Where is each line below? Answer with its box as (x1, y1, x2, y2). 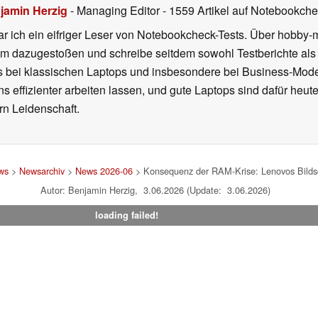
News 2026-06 (75, 164, 133, 178)
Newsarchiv (18, 164, 65, 178)
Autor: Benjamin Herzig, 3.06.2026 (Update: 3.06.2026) (40, 183, 270, 197)
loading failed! (94, 209, 158, 222)
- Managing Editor (67, 2, 163, 19)
